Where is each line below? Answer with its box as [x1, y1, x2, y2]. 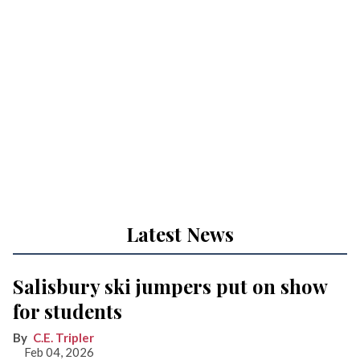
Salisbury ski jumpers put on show [13, 273, 327, 299]
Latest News [126, 221, 234, 247]
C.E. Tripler [33, 330, 94, 345]
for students [13, 298, 122, 324]
